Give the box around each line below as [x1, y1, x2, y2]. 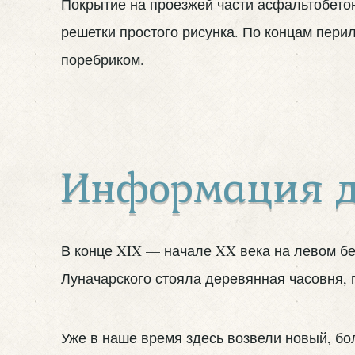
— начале [142, 241, 216, 261]
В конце [61, 241, 116, 261]
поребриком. [61, 50, 144, 70]
